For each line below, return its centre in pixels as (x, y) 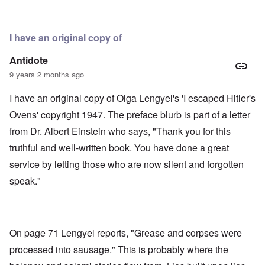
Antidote (29, 60)
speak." (25, 180)
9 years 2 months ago (47, 74)
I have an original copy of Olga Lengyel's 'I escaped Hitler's (132, 98)
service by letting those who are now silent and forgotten (127, 164)
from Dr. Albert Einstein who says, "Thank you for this (120, 131)
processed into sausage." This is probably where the (119, 249)
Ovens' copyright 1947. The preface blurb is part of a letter (130, 114)
